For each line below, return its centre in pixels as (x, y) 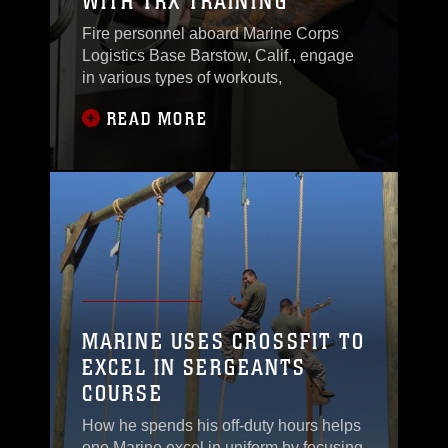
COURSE (122, 393)
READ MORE (157, 119)
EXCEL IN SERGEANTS (194, 367)
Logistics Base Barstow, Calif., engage (218, 55)
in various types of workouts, (182, 77)
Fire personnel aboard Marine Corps (210, 33)
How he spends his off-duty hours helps (221, 425)
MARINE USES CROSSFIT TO (223, 341)
